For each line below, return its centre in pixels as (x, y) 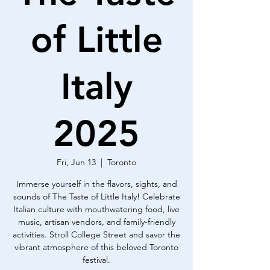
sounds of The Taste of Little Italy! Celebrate (96, 196)
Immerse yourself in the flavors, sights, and (96, 184)
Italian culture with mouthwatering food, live (96, 209)
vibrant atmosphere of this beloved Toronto (96, 247)
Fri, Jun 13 (76, 162)
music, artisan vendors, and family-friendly (96, 222)
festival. (96, 260)
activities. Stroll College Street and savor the (96, 234)
